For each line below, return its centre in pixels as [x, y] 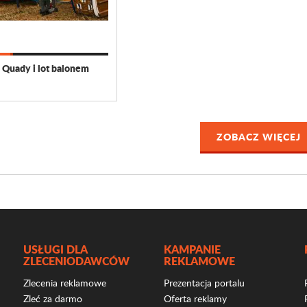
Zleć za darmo [53, 298]
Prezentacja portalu [204, 283]
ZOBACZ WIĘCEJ [259, 136]
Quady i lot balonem [46, 68]
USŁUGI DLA [55, 249]
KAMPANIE [192, 249]
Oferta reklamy [195, 298]
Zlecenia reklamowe [65, 283]
